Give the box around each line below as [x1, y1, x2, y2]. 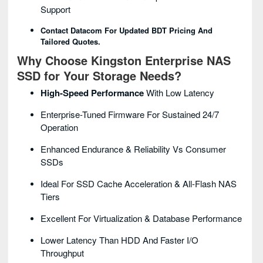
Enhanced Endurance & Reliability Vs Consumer [41, 143, 226, 155]
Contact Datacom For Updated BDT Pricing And [41, 25, 213, 36]
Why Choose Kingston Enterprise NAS [17, 52, 231, 69]
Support [41, 3, 70, 15]
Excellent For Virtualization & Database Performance [41, 212, 242, 224]
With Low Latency [144, 86, 214, 99]
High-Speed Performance [41, 86, 144, 99]
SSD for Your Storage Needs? [17, 67, 181, 84]
